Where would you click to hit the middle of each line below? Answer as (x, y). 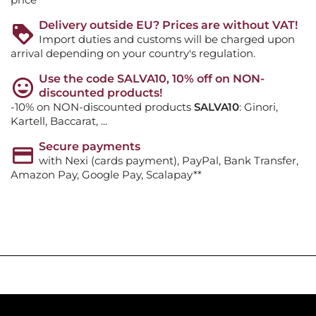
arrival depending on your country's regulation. (133, 54)
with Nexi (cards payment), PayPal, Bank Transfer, (169, 161)
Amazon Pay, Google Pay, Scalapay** (106, 175)
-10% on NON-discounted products (102, 107)
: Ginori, (259, 107)
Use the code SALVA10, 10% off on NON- (152, 79)
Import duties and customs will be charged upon (167, 39)
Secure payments (90, 147)
